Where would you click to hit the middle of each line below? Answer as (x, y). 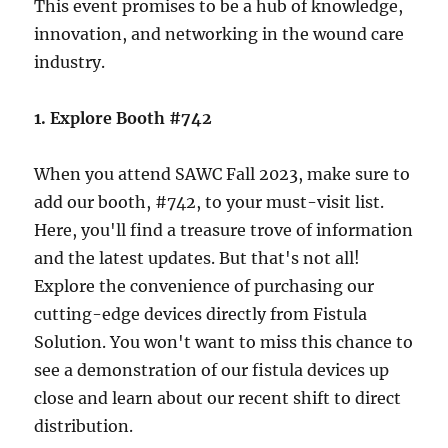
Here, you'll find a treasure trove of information (224, 230)
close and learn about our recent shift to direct (218, 398)
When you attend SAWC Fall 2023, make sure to (222, 174)
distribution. (84, 426)
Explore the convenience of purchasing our (204, 286)
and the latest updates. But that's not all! (197, 258)
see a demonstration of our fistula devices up (212, 370)
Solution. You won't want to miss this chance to (224, 342)
